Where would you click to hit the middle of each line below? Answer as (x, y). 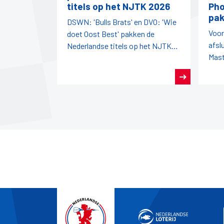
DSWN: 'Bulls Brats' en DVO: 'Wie (122, 22)
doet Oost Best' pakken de (111, 34)
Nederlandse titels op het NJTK (119, 46)
